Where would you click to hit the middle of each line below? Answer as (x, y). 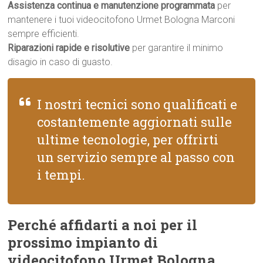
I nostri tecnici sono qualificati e (137, 104)
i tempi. (61, 175)
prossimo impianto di (83, 242)
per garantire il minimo (177, 48)
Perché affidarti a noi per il (103, 225)
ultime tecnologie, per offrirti (128, 139)
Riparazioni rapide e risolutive (69, 48)
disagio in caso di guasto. (60, 62)
